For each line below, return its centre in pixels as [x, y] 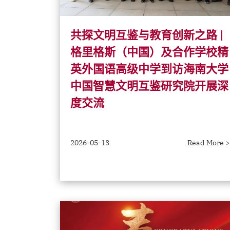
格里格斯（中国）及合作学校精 [149, 52]
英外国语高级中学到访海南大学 [149, 69]
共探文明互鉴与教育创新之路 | [147, 35]
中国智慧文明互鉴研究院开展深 [149, 85]
